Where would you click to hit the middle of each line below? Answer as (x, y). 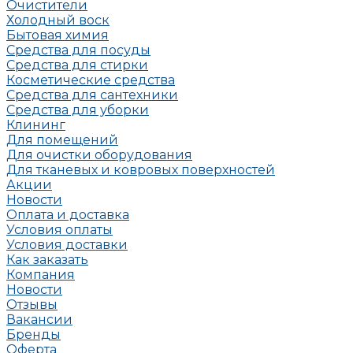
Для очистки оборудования (99, 155)
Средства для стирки (77, 65)
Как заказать (47, 260)
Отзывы (32, 305)
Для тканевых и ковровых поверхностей (141, 170)
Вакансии (39, 320)
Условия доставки (67, 245)
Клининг (36, 125)
